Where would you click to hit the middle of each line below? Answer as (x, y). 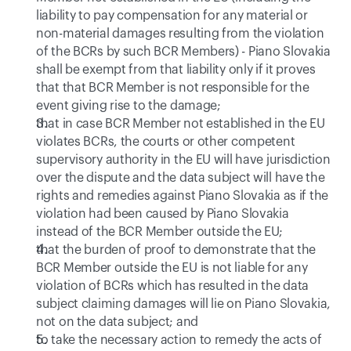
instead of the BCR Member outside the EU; (160, 232)
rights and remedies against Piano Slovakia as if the (183, 196)
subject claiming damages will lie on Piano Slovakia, (184, 304)
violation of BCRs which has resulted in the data (173, 286)
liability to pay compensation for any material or (172, 16)
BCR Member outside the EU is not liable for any (172, 268)
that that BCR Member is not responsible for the (173, 88)
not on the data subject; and (117, 322)
